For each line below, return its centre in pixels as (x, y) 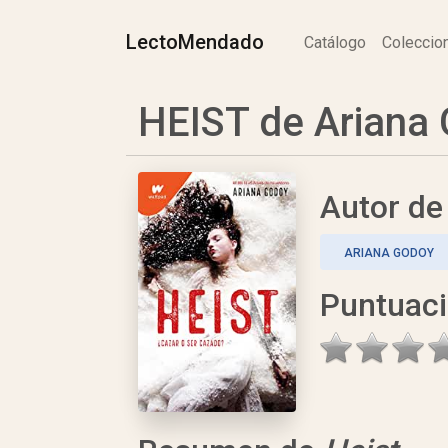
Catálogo (335, 42)
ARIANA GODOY (389, 253)
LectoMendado (195, 42)
